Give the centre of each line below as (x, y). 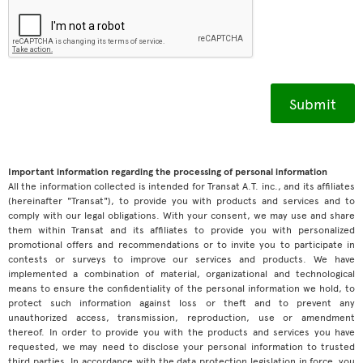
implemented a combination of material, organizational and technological (181, 273)
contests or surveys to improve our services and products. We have (181, 258)
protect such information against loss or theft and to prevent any (181, 302)
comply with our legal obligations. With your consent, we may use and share (181, 215)
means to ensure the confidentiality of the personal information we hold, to (181, 288)
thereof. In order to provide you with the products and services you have (181, 331)
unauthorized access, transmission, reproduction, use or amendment (181, 317)
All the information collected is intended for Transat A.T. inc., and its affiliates (181, 186)
